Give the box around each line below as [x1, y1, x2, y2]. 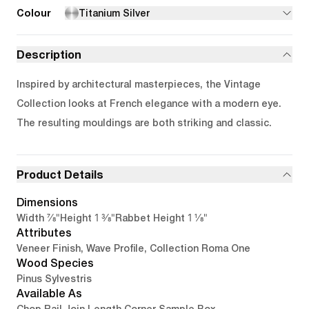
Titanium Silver [79, 8, 150, 19]
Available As [17, 287, 82, 300]
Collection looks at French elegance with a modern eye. [17, 98, 281, 109]
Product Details [17, 168, 103, 181]
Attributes [17, 226, 72, 239]
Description [17, 48, 81, 61]
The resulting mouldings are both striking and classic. [17, 117, 272, 128]
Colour [17, 7, 51, 19]
